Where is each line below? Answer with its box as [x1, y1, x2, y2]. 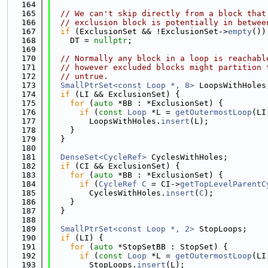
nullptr [94, 36, 127, 45]
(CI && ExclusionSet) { [70, 162, 180, 170]
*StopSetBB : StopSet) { [113, 242, 228, 251]
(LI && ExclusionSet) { [70, 90, 180, 99]
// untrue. [60, 72, 108, 81]
